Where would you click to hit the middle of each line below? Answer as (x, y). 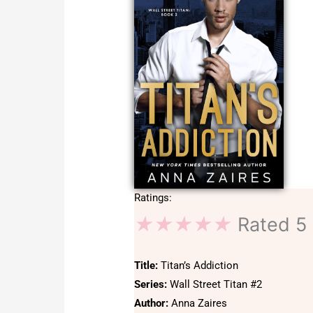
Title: (148, 266)
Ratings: (153, 198)
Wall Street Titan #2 (216, 285)
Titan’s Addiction (200, 266)
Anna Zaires (199, 304)
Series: (152, 285)
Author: (153, 304)
